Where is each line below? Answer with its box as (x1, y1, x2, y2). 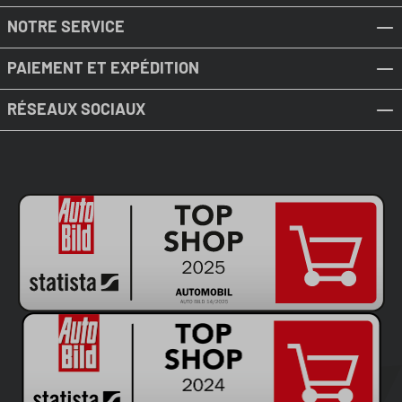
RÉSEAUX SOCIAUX (7, 98, 145, 118)
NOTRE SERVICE (7, 15, 125, 36)
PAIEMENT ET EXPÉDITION (7, 57, 199, 77)
